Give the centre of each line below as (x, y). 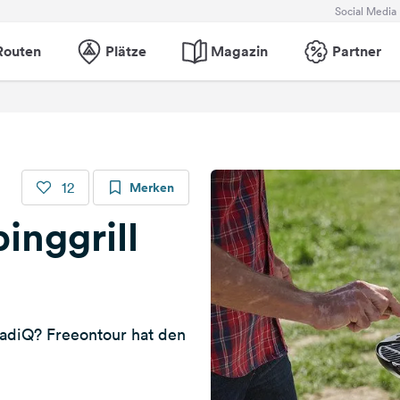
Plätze (125, 51)
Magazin (239, 51)
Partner (356, 51)
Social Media (366, 11)
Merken (152, 187)
